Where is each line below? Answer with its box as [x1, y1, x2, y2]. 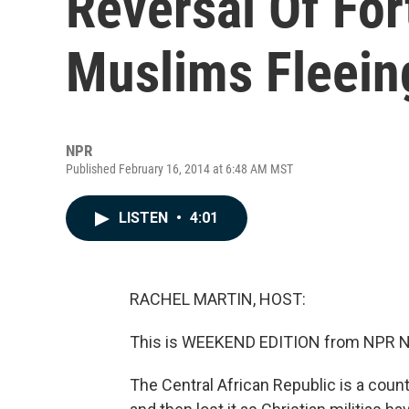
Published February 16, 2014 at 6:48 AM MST [66, 162, 293, 176]
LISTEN [119, 209, 172, 226]
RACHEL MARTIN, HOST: [130, 289, 306, 309]
